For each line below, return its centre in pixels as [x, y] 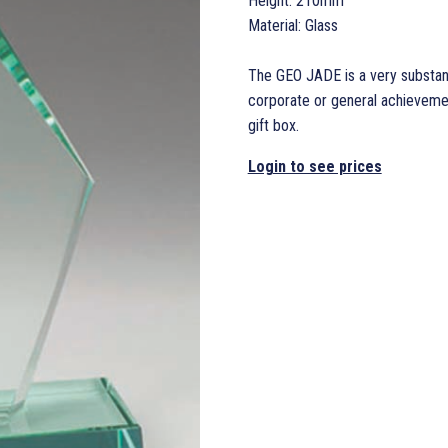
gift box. [273, 125]
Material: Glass [292, 25]
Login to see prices [314, 166]
